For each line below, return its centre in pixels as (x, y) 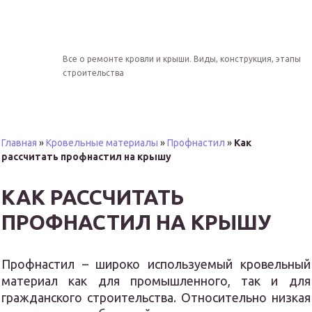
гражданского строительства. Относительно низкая (156, 297)
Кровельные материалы (102, 143)
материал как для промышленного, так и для (156, 281)
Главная (19, 143)
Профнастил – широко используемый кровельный (156, 264)
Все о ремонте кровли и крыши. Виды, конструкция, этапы (182, 59)
